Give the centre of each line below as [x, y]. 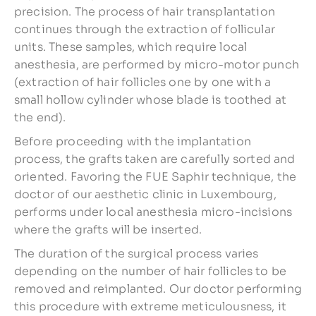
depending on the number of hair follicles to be [151, 271]
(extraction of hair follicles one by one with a [143, 82]
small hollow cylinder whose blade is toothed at [151, 100]
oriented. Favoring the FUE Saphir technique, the [156, 177]
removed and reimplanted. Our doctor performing [158, 289]
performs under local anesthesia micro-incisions [153, 212]
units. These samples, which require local [131, 47]
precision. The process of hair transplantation [145, 12]
